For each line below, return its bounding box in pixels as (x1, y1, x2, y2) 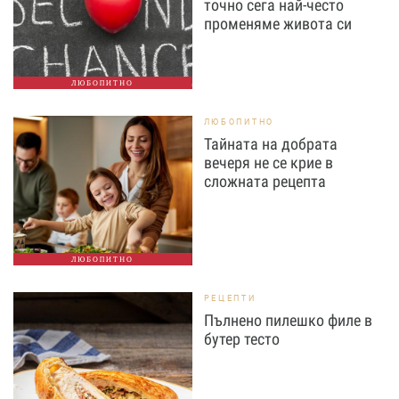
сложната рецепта (203, 172, 326, 191)
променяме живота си (203, 14, 352, 34)
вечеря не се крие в (203, 153, 333, 173)
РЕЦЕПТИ (203, 292, 256, 305)
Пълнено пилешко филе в (203, 311, 372, 330)
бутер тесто (203, 330, 280, 349)
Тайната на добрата (203, 134, 338, 154)
